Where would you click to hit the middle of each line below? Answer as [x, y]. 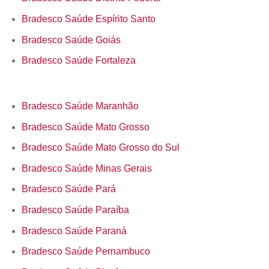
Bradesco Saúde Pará [68, 189]
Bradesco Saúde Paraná [74, 231]
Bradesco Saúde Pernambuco [86, 252]
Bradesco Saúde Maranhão [80, 106]
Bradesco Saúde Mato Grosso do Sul [100, 148]
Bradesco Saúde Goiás [71, 40]
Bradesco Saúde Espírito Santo [88, 19]
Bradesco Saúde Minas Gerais [86, 168]
